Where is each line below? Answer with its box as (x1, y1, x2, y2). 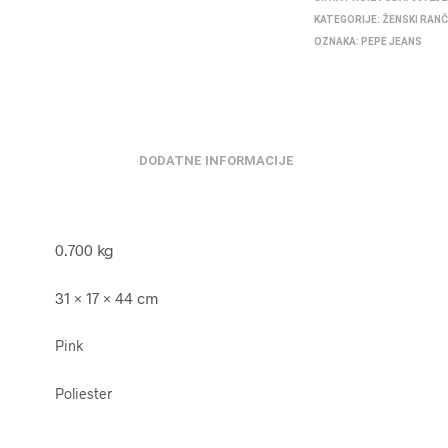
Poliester (54, 385, 112, 402)
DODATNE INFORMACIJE (139, 153, 294, 168)
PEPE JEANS (361, 36, 423, 47)
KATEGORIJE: (314, 14, 383, 25)
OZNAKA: (314, 36, 362, 47)
